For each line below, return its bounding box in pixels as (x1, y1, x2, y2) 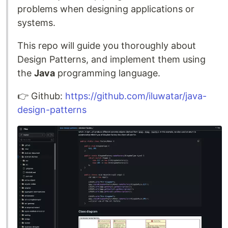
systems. (17, 17, 55, 28)
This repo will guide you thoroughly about (17, 40, 196, 51)
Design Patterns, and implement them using (17, 54, 206, 65)
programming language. (55, 68, 160, 79)
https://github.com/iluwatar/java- (65, 91, 207, 102)
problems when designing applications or (17, 4, 194, 15)
